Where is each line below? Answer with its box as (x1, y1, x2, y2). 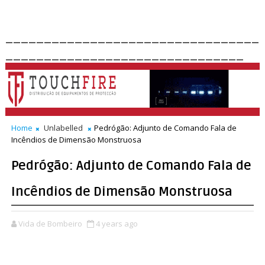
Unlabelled (41, 122, 85, 133)
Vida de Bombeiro (18, 218, 82, 229)
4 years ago (95, 218, 138, 229)
